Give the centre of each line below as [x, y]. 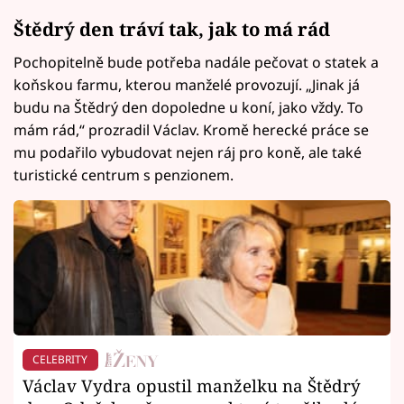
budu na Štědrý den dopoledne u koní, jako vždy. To [188, 108]
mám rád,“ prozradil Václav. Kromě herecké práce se [191, 130]
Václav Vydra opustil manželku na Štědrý [192, 386]
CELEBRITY [60, 360]
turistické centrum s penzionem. [124, 175]
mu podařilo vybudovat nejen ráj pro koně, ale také [188, 153]
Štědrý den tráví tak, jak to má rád [172, 29]
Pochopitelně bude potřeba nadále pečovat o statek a [196, 63]
